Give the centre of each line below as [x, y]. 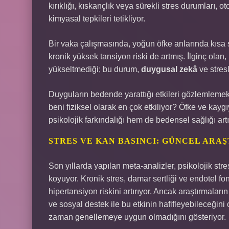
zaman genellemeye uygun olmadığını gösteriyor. [137, 217]
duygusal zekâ [169, 69]
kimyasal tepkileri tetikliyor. [97, 19]
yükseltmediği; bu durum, [95, 69]
